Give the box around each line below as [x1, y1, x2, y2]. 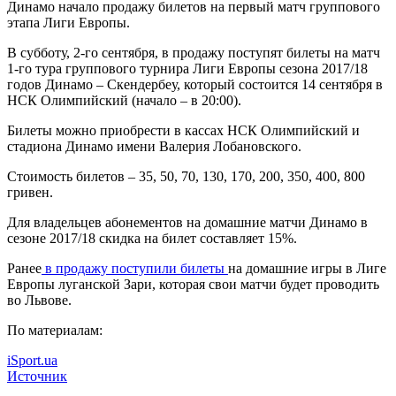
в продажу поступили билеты [42, 261, 228, 277]
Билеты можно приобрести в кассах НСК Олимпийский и [7, 123, 360, 139]
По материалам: [7, 323, 103, 339]
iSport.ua [7, 353, 57, 369]
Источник [7, 369, 67, 385]
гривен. [7, 185, 53, 201]
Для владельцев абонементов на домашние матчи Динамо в [7, 215, 368, 231]
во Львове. [7, 293, 72, 308]
